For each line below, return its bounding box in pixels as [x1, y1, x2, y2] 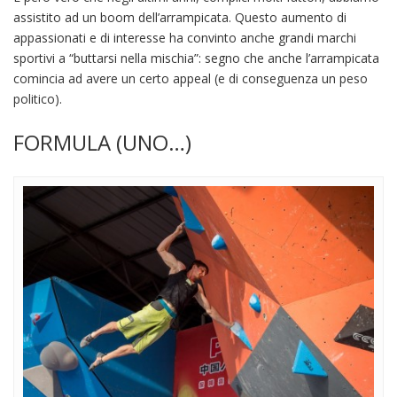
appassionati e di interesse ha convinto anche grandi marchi [13, 28, 356, 46]
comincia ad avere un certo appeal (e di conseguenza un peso [13, 69, 368, 87]
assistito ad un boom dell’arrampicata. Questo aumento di [13, 8, 346, 26]
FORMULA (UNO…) [13, 127, 191, 157]
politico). [13, 90, 62, 107]
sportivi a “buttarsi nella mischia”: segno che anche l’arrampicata [13, 49, 379, 66]
